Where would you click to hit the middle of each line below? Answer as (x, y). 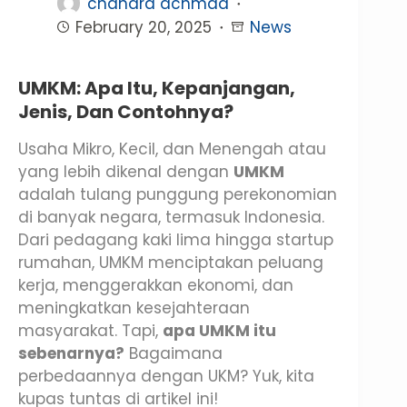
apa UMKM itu (219, 330)
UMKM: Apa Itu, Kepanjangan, (157, 88)
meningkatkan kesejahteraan (134, 308)
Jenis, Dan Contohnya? (126, 111)
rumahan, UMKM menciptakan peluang (171, 262)
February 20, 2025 (143, 27)
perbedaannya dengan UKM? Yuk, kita (166, 376)
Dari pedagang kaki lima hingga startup (176, 239)
